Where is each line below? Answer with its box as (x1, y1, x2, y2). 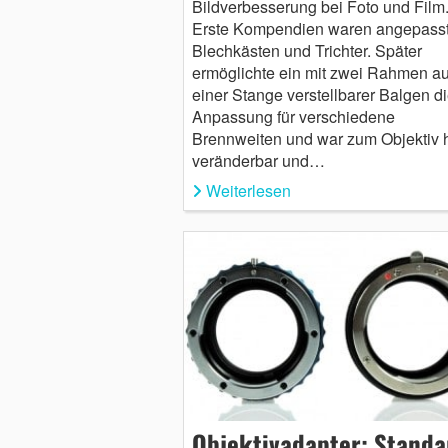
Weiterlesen (205, 179, 291, 203)
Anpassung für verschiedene (191, 105, 395, 129)
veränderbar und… (191, 149, 325, 173)
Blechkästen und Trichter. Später (191, 39, 422, 63)
